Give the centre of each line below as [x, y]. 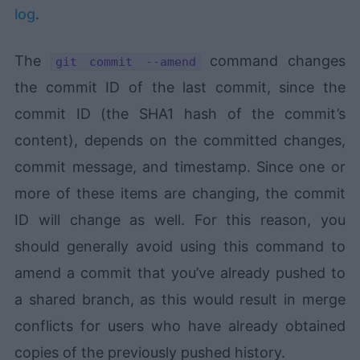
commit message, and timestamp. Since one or [180, 167]
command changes [273, 61]
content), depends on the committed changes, [180, 141]
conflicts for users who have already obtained [180, 326]
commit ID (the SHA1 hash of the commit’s [180, 114]
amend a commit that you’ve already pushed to [180, 273]
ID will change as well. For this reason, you [180, 220]
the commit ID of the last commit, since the [180, 88]
